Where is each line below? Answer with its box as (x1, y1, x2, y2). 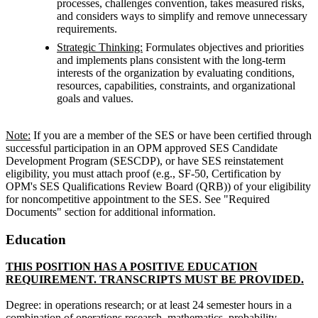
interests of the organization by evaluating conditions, (57, 67, 295, 79)
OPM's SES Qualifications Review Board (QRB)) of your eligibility (6, 180, 311, 193)
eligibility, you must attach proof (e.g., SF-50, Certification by (6, 168, 281, 180)
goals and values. (57, 92, 133, 105)
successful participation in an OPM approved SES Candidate (6, 142, 278, 155)
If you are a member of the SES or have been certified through (31, 129, 312, 142)
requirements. (57, 23, 117, 35)
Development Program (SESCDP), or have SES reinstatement (6, 155, 283, 168)
